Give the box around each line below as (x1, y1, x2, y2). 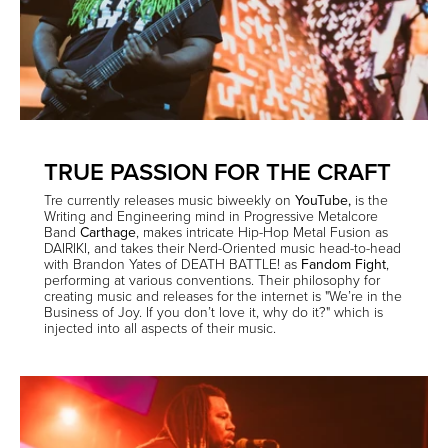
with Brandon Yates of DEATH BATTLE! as (44, 253, 301, 273)
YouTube (295, 189, 348, 210)
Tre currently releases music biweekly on (44, 189, 295, 209)
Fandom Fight (301, 253, 386, 274)
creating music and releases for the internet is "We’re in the (44, 285, 402, 305)
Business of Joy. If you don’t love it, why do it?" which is (44, 301, 383, 321)
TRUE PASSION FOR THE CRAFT (44, 153, 391, 189)
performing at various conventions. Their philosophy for (44, 269, 380, 289)
